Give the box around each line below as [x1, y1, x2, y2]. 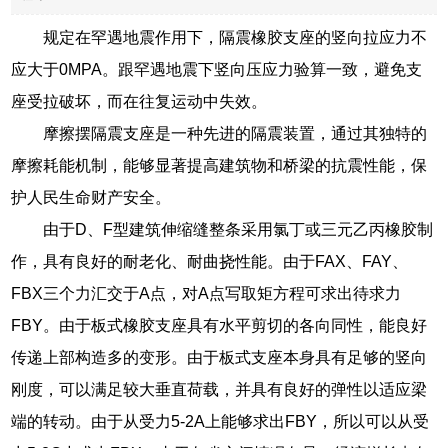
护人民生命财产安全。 [11, 188, 172, 206]
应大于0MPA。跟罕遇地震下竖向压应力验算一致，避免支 [11, 60, 423, 78]
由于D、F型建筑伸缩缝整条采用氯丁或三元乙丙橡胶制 [43, 220, 434, 238]
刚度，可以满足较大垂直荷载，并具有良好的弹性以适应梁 [11, 380, 428, 398]
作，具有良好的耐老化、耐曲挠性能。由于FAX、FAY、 [11, 252, 409, 270]
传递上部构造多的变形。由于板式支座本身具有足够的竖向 [11, 348, 428, 366]
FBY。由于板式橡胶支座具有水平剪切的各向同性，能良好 [11, 316, 428, 334]
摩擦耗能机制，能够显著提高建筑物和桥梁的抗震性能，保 [11, 156, 428, 174]
